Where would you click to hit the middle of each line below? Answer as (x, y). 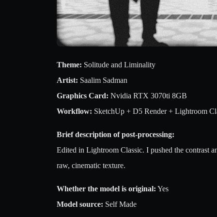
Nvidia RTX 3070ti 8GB (148, 96)
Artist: (67, 80)
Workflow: (74, 111)
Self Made (120, 204)
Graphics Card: (83, 96)
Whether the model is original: (106, 189)
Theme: (69, 65)
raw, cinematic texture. (91, 165)
